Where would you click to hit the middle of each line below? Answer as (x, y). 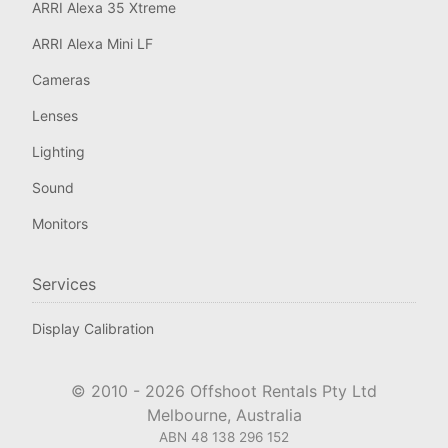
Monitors (60, 223)
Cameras (61, 79)
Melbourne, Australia (224, 415)
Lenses (55, 115)
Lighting (58, 151)
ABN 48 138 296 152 (224, 437)
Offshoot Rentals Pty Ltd (281, 391)
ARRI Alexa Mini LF (92, 43)
